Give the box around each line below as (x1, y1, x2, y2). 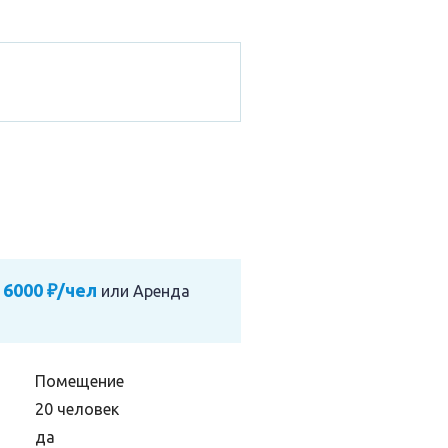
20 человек (35, 400, 119, 418)
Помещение (35, 372, 124, 390)
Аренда (133, 282, 190, 300)
